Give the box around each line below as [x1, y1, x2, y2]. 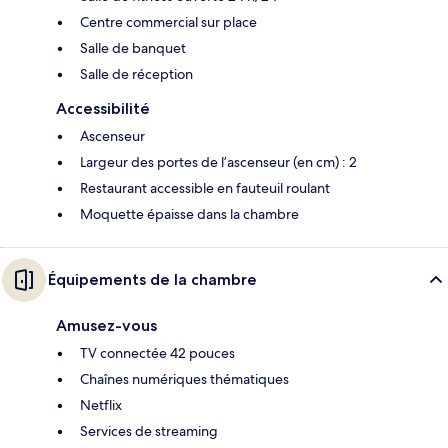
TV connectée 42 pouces [80, 344, 235, 363]
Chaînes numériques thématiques [80, 370, 289, 389]
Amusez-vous [56, 316, 157, 336]
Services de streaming [80, 422, 218, 441]
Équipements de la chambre [48, 270, 257, 290]
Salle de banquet [80, 39, 186, 58]
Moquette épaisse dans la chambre [80, 205, 299, 224]
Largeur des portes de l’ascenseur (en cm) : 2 [80, 153, 357, 172]
